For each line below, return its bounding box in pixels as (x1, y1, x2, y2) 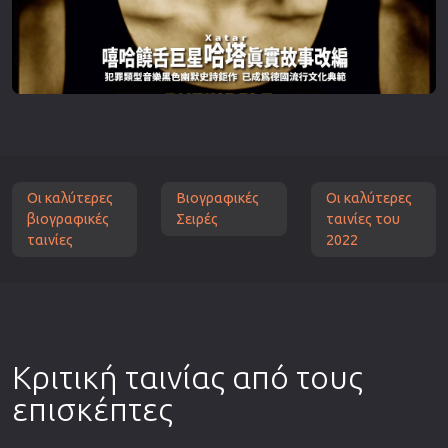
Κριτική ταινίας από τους (12, 358, 363, 395)
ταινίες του (325, 210, 400, 227)
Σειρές (176, 210, 219, 227)
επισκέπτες (12, 390, 173, 427)
